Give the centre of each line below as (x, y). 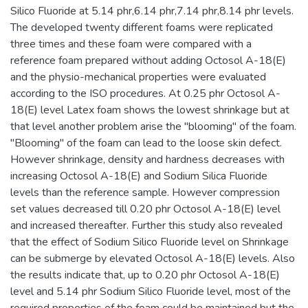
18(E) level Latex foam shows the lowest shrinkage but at (150, 110)
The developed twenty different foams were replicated (142, 27)
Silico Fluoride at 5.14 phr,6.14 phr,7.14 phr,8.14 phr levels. (152, 11)
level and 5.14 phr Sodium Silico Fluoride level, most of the (151, 291)
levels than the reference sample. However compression (145, 192)
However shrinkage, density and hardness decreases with (147, 159)
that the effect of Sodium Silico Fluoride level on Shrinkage (150, 242)
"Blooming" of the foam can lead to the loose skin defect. (146, 143)
